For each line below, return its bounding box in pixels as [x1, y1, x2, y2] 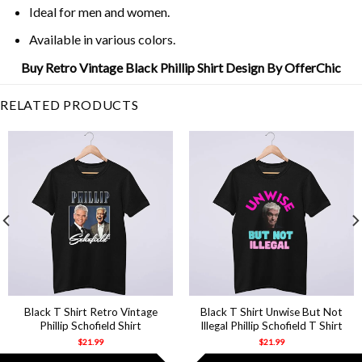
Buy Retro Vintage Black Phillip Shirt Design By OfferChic [21, 59, 341, 75]
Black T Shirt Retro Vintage [23, 305, 158, 319]
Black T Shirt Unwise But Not [200, 305, 343, 319]
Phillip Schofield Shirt [40, 319, 141, 333]
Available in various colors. [28, 32, 175, 48]
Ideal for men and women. [28, 3, 170, 19]
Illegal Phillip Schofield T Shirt [200, 319, 343, 333]
